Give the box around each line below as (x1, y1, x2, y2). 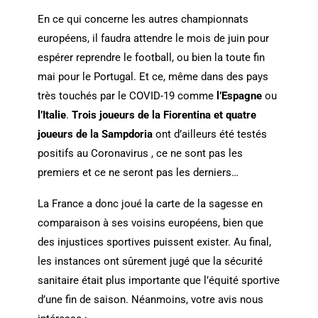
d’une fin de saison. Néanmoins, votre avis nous (37, 293, 263, 307)
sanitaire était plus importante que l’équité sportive (37, 274, 280, 287)
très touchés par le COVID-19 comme (37, 89, 216, 103)
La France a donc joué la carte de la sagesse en (37, 197, 263, 211)
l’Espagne (216, 89, 265, 103)
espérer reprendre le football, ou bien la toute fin (37, 51, 265, 65)
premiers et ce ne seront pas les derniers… (37, 166, 238, 180)
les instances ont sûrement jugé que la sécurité (37, 255, 263, 268)
